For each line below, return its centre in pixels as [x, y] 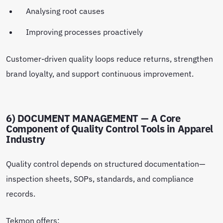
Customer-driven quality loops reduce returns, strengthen [110, 58]
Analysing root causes [66, 10]
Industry [26, 139]
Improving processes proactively [85, 31]
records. [22, 193]
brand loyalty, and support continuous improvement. [101, 73]
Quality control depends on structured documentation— [106, 163]
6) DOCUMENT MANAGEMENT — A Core [93, 118]
